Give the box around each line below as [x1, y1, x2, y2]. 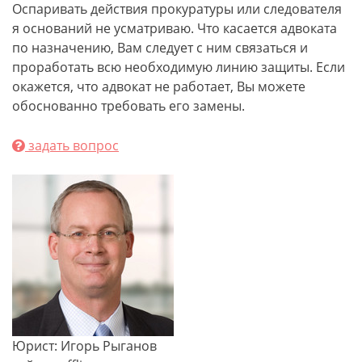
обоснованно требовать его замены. [12, 97, 245, 115]
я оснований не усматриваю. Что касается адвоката [12, 19, 337, 37]
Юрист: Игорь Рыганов [12, 337, 157, 355]
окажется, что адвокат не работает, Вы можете [12, 78, 305, 95]
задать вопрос [25, 137, 119, 154]
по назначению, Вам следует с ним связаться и [12, 39, 308, 57]
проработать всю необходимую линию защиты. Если [12, 58, 345, 76]
